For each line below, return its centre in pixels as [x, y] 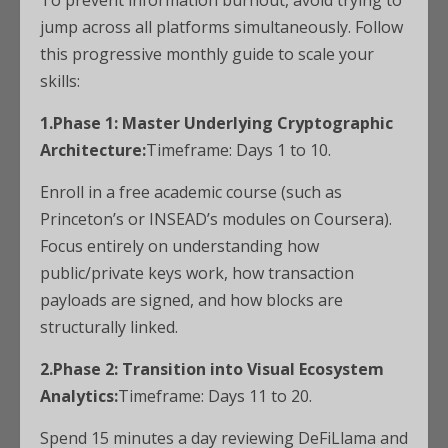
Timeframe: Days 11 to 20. [215, 396]
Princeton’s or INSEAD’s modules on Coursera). [216, 219]
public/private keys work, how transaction [197, 273]
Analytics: [79, 396]
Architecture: [93, 150]
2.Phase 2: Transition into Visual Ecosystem [212, 369]
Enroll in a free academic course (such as [191, 192]
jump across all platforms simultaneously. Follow [221, 27]
